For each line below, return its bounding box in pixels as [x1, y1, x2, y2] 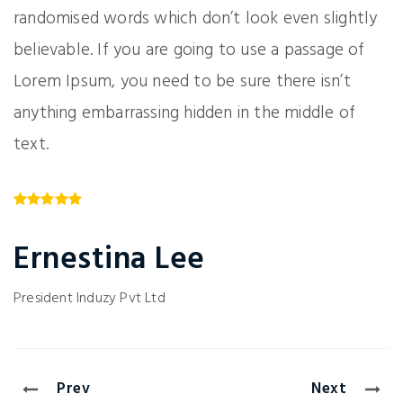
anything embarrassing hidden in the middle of [13, 100, 356, 128]
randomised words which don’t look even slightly [13, 5, 378, 33]
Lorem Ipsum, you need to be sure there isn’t [13, 68, 351, 96]
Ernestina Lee [13, 235, 205, 286]
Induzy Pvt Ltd [76, 287, 166, 311]
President [13, 287, 73, 311]
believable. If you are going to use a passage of [13, 37, 365, 65]
